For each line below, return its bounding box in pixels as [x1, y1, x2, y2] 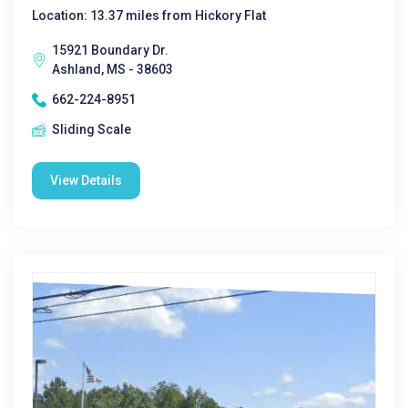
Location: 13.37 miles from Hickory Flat [32, 8, 266, 23]
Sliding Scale [52, 122, 131, 137]
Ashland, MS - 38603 [52, 62, 173, 76]
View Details [50, 173, 122, 188]
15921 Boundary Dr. [52, 43, 168, 57]
